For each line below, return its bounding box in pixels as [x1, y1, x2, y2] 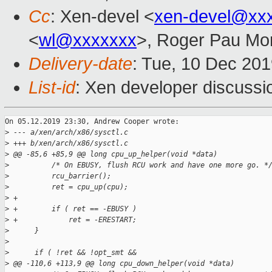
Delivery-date [29, 54, 132, 74]
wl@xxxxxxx [39, 30, 137, 50]
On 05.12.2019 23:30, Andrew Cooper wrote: [5, 117, 179, 126]
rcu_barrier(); [9, 172, 111, 181]
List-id [29, 78, 75, 98]
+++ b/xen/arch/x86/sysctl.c [9, 139, 128, 148]
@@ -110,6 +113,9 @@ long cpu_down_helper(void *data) [9, 259, 234, 268]
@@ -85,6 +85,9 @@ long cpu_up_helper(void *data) [9, 150, 217, 159]
